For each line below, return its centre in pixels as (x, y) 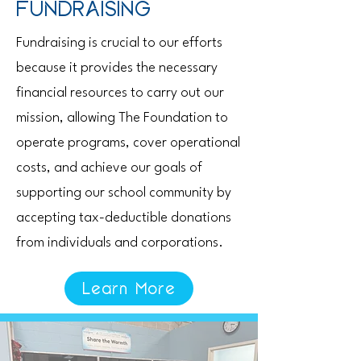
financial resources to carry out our (120, 93)
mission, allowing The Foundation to (122, 118)
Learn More (129, 288)
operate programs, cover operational (128, 143)
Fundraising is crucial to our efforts (119, 43)
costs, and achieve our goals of (109, 168)
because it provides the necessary (117, 68)
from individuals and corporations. (120, 243)
